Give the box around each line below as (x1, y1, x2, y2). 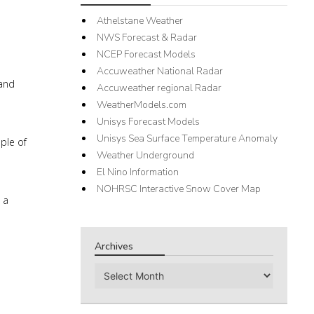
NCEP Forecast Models (97, 48, 196, 61)
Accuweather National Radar (97, 64, 224, 78)
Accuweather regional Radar (97, 81, 222, 95)
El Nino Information (97, 165, 179, 179)
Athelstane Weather (97, 14, 184, 27)
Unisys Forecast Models (97, 115, 200, 128)
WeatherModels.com (97, 98, 187, 111)
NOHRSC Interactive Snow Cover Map (97, 182, 261, 196)
